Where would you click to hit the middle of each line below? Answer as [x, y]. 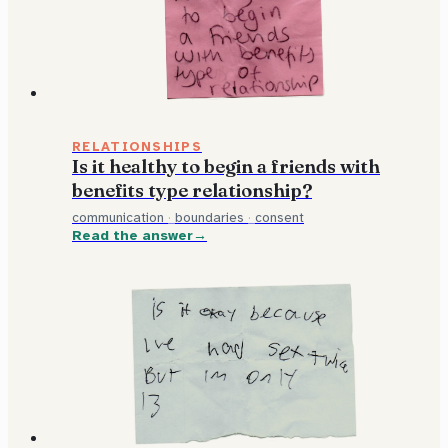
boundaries [209, 218]
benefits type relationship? [192, 190]
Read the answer [132, 236]
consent [279, 218]
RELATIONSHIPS [137, 146]
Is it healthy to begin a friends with [226, 166]
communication [118, 218]
